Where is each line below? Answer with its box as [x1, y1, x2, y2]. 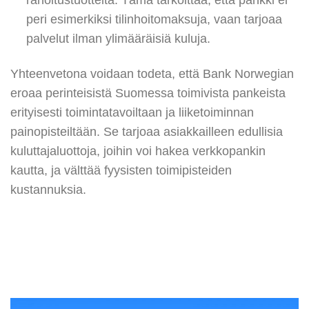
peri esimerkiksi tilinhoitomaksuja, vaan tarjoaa [26, 12, 282, 27]
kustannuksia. [10, 183, 86, 197]
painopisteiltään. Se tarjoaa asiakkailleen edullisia [10, 125, 283, 139]
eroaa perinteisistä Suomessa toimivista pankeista [10, 86, 286, 101]
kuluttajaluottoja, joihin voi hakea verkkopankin [10, 144, 266, 159]
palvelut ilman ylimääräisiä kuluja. [26, 32, 210, 46]
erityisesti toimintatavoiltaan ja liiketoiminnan [10, 106, 254, 120]
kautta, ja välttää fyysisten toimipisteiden [10, 163, 232, 178]
